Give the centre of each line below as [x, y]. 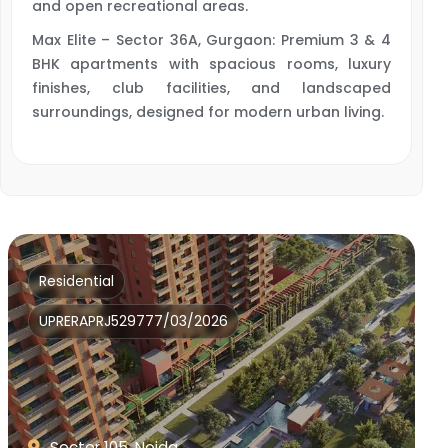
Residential [76, 281]
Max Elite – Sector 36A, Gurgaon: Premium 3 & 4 [211, 40]
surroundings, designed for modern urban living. [208, 112]
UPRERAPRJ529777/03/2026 [133, 321]
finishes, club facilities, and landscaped [211, 88]
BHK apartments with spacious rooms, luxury [211, 64]
